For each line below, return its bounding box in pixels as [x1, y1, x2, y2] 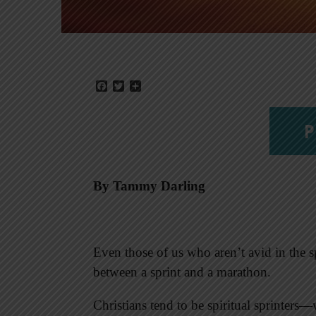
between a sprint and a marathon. [93, 265, 274, 280]
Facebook [107, 80, 151, 92]
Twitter [124, 80, 156, 92]
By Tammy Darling [93, 178, 205, 194]
